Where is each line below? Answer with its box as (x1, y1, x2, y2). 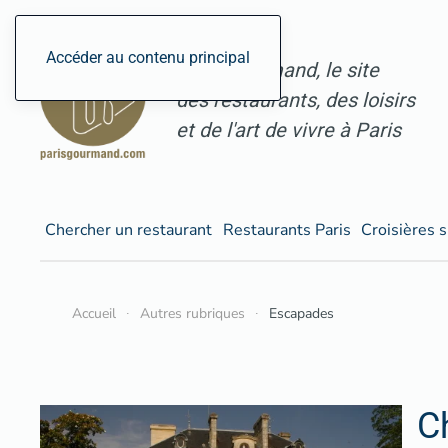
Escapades (269, 304, 334, 324)
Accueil (72, 304, 116, 324)
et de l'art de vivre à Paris (176, 118, 401, 143)
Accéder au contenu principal (46, 48, 250, 67)
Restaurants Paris (222, 218, 351, 241)
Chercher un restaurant (45, 218, 213, 241)
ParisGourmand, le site (176, 58, 379, 83)
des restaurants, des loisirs (176, 88, 415, 113)
